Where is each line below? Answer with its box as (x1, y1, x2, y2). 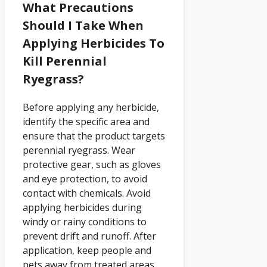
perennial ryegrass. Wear (23, 143, 135, 157)
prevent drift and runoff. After (23, 229, 156, 243)
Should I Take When (23, 17, 144, 33)
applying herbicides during (23, 200, 142, 214)
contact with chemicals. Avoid (23, 186, 151, 200)
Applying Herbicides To (23, 35, 164, 51)
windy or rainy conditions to (23, 215, 147, 228)
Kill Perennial (23, 52, 107, 69)
